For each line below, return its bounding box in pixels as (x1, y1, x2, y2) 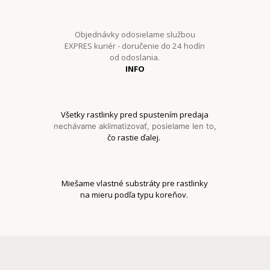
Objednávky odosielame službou (74, 28, 195, 40)
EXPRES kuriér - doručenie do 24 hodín (64, 40, 206, 51)
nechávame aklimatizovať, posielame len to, (53, 121, 216, 131)
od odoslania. (110, 51, 160, 63)
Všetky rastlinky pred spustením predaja (61, 108, 209, 120)
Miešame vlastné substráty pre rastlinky (61, 177, 209, 189)
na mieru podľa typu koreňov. (80, 189, 190, 200)
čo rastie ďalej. (107, 131, 163, 143)
